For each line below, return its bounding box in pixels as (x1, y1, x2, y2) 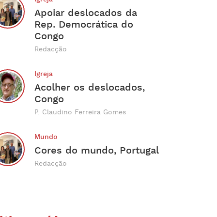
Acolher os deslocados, (34, 81, 145, 94)
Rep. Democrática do (34, 18, 134, 31)
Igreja (34, 70, 53, 78)
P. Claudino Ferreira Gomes (34, 108, 126, 117)
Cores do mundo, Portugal (34, 144, 159, 157)
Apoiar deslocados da (34, 7, 138, 19)
